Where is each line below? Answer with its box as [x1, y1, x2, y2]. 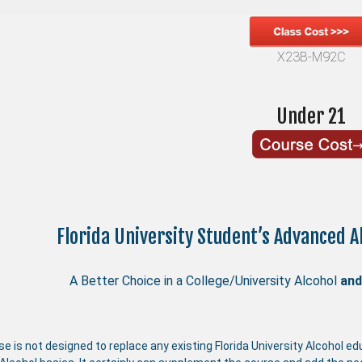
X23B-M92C [276, 48, 346, 65]
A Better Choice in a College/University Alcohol [69, 273, 341, 289]
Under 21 [276, 103, 347, 128]
